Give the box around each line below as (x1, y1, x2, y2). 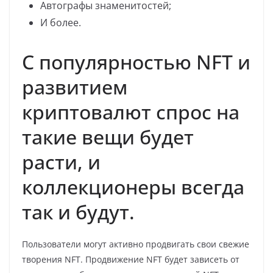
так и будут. (22, 198, 135, 225)
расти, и (22, 148, 101, 175)
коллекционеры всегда (22, 173, 244, 200)
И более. (40, 15, 81, 29)
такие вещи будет (22, 123, 194, 150)
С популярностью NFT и (22, 48, 250, 75)
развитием (22, 73, 127, 100)
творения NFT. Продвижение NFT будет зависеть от (22, 253, 239, 265)
